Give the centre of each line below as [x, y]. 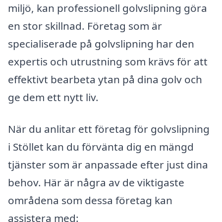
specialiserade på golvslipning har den [101, 44]
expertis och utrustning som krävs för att [108, 62]
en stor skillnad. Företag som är [85, 26]
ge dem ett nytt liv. [53, 97]
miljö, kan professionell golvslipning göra [108, 8]
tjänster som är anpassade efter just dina [108, 165]
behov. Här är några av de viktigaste [96, 183]
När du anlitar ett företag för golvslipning [109, 129]
